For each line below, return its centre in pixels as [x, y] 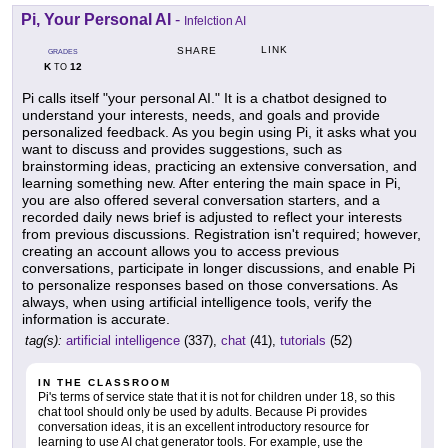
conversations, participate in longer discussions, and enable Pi [218, 267]
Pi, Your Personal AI [96, 19]
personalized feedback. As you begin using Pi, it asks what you [219, 131]
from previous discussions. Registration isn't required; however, [221, 233]
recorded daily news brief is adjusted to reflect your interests [212, 216]
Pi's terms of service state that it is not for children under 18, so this [216, 396]
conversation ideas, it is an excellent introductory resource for [203, 426]
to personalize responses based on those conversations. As [210, 284]
